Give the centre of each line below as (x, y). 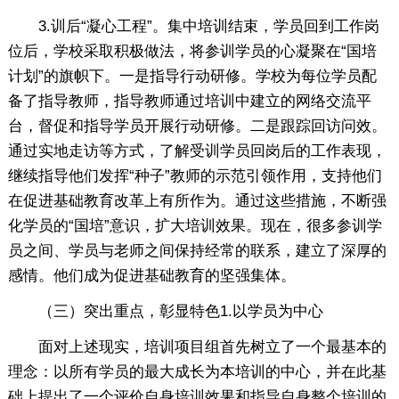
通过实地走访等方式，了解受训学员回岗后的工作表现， (197, 151)
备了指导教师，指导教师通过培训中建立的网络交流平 (189, 101)
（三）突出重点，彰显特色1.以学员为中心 (165, 311)
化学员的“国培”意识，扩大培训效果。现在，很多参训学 (195, 225)
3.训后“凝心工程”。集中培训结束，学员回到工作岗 (193, 26)
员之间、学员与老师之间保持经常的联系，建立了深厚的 (197, 250)
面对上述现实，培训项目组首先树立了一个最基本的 (197, 346)
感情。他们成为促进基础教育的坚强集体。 (151, 275)
